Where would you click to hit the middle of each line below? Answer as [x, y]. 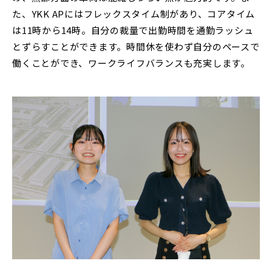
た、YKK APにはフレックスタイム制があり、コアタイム [134, 14]
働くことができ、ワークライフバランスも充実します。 [131, 63]
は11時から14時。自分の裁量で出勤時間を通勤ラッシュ [133, 30]
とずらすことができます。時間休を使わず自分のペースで [136, 47]
